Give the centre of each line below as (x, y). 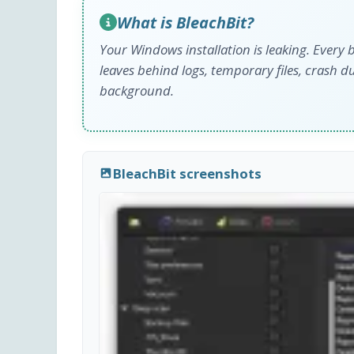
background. (137, 90)
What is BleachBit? (185, 22)
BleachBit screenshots (188, 173)
